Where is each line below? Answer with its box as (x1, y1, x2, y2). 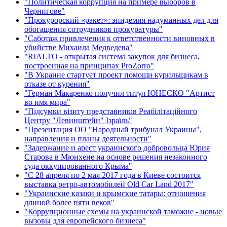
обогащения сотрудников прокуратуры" (24, 24, 163, 33)
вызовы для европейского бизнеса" (24, 216, 146, 225)
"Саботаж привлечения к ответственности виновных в (24, 33, 215, 43)
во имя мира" (24, 97, 70, 106)
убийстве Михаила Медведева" (24, 43, 133, 52)
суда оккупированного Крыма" (24, 161, 132, 170)
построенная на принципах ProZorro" (24, 61, 154, 70)
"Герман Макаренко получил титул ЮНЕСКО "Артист (24, 88, 215, 97)
